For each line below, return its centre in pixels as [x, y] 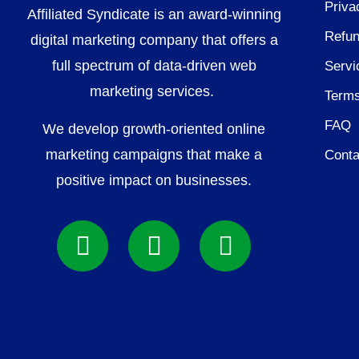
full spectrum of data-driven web [154, 66]
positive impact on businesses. [154, 180]
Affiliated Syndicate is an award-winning [154, 15]
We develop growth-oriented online [154, 129]
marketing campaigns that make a [154, 154]
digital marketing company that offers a [154, 40]
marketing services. [154, 92]
